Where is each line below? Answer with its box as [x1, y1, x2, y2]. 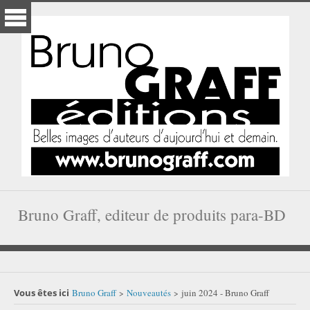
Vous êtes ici [14, 286, 69, 299]
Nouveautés [127, 286, 171, 299]
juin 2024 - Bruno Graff [181, 286, 269, 299]
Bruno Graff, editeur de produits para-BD [17, 204, 286, 225]
